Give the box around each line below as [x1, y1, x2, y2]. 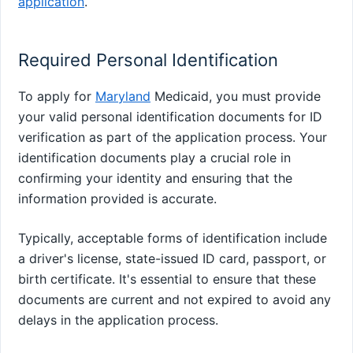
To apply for [18, 88, 95, 105]
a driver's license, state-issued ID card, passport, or [18, 251, 326, 267]
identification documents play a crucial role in [18, 150, 291, 166]
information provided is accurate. [18, 191, 217, 207]
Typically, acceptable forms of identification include [18, 230, 327, 247]
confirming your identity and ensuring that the [18, 170, 292, 187]
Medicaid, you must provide [150, 88, 321, 105]
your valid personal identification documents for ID [18, 109, 322, 125]
